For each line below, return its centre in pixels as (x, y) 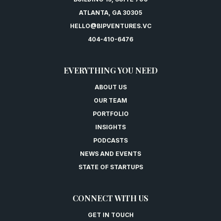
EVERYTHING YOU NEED (110, 70)
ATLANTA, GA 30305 (110, 12)
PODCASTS (110, 140)
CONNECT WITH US (110, 198)
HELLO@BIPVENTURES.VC (110, 26)
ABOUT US (110, 87)
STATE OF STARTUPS (110, 167)
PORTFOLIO (110, 113)
